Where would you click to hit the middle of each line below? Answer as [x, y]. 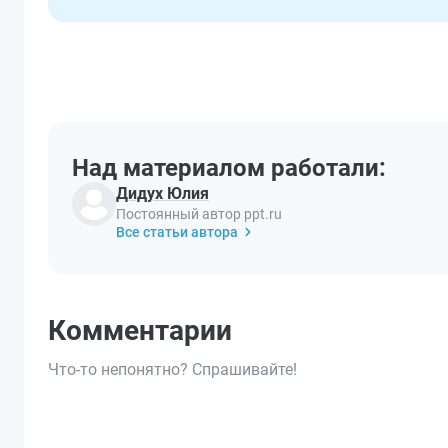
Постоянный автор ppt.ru [199, 214]
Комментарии [140, 330]
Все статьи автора [177, 232]
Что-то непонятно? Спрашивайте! [172, 369]
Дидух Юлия [162, 193]
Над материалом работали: [229, 168]
